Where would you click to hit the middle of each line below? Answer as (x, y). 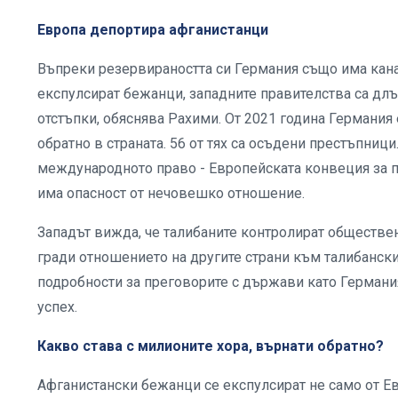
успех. (57, 306)
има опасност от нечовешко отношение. (171, 193)
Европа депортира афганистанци (153, 29)
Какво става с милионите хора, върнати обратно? (211, 346)
